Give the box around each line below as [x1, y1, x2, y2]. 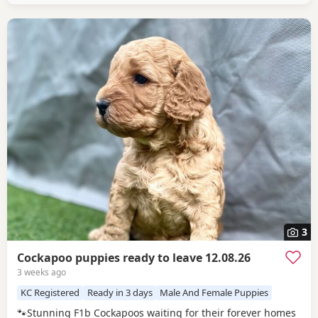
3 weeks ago [17, 266, 66, 279]
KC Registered [21, 286, 80, 300]
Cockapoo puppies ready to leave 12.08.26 [17, 250, 251, 266]
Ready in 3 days [87, 286, 153, 300]
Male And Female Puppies [159, 286, 268, 300]
